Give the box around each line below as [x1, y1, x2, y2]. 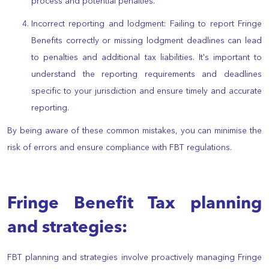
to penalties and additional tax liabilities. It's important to [31, 53, 262, 62]
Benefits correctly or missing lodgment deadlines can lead [31, 36, 262, 45]
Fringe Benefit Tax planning [7, 195, 262, 213]
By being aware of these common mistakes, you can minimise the [7, 126, 262, 135]
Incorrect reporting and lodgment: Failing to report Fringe [31, 19, 262, 28]
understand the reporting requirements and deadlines [31, 70, 262, 79]
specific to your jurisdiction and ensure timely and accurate [31, 86, 262, 95]
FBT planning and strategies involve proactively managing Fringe [7, 253, 262, 262]
